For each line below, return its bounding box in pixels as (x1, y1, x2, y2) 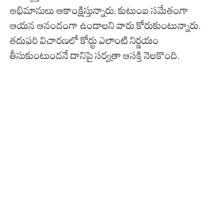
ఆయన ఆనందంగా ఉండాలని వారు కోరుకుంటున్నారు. (10, 19, 200, 32)
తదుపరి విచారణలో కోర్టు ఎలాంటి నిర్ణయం (10, 34, 159, 47)
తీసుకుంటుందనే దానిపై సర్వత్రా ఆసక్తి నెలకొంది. (10, 49, 179, 62)
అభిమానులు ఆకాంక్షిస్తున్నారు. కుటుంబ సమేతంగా (10, 4, 188, 17)
